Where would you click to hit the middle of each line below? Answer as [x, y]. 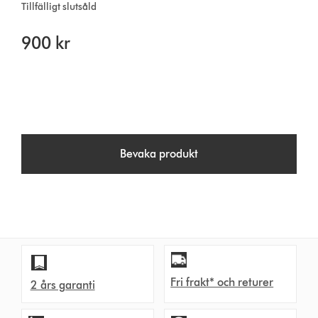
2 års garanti [62, 285]
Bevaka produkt [159, 154]
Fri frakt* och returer [222, 283]
